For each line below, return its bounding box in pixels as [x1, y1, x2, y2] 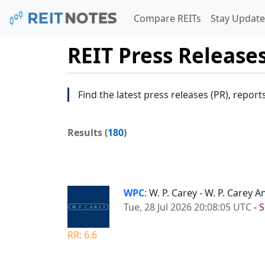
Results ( [67, 125, 108, 139]
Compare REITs [133, 11, 201, 25]
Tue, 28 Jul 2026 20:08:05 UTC [124, 200, 251, 214]
